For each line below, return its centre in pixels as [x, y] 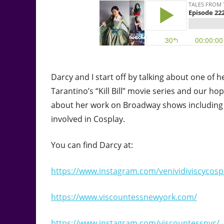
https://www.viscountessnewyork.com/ [124, 197]
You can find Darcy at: [92, 145]
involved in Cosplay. [88, 119]
